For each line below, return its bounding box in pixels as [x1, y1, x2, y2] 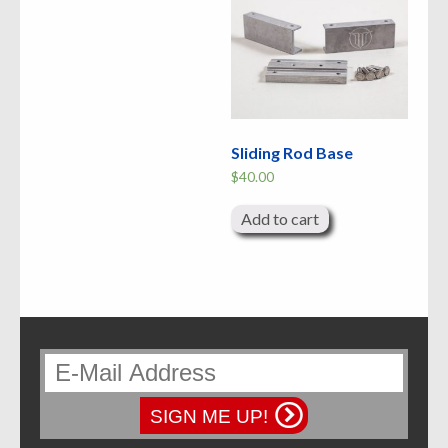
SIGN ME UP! [150, 406, 268, 428]
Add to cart [241, 209, 320, 229]
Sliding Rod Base [231, 142, 354, 162]
